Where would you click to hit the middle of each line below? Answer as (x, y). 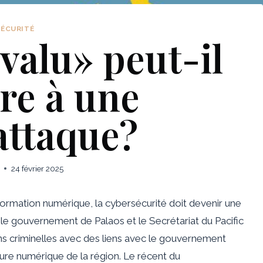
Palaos (111, 220)
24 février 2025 (38, 168)
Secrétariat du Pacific (196, 220)
